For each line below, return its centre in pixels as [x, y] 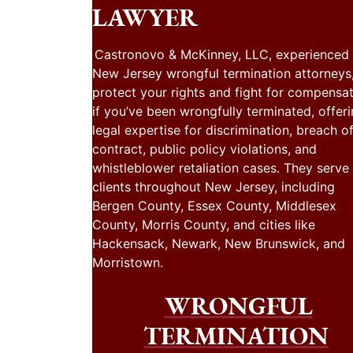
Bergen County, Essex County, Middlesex [214, 206]
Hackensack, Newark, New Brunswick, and [219, 244]
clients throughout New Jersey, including [214, 187]
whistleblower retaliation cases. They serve [221, 168]
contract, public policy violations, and [204, 149]
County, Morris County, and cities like [204, 225]
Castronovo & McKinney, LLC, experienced [222, 55]
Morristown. [128, 263]
